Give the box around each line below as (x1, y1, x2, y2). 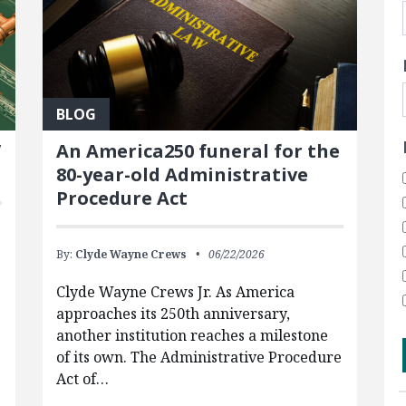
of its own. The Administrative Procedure (55, 346, 342, 367)
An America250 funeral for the (55, 138, 340, 163)
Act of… (55, 368, 109, 389)
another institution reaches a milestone (55, 324, 328, 345)
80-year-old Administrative (55, 161, 308, 187)
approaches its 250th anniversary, (55, 303, 290, 324)
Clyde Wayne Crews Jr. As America (55, 281, 295, 302)
